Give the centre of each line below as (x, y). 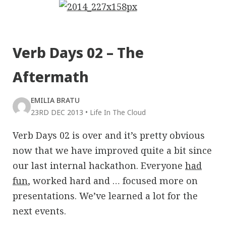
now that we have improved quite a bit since (112, 150)
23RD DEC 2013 (57, 112)
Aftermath (51, 77)
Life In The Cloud (118, 112)
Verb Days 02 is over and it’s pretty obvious (109, 135)
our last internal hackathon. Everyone (99, 165)
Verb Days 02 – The (78, 52)
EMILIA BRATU (55, 100)
